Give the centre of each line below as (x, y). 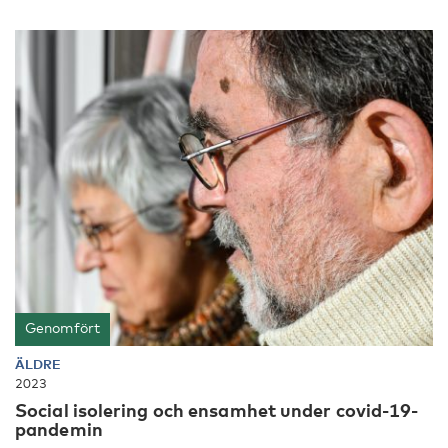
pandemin (59, 428)
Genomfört (62, 327)
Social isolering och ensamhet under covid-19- (217, 409)
